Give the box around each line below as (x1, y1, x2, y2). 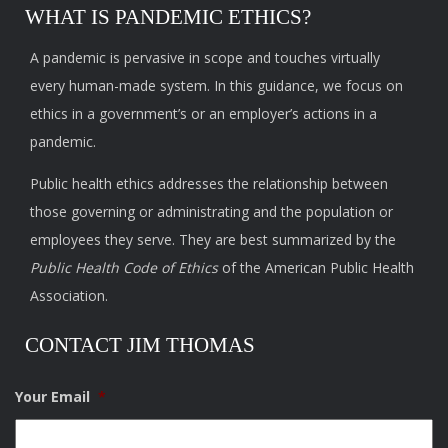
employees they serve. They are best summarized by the (30, 230, 396, 250)
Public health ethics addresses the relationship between (30, 174, 388, 194)
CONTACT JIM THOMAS (25, 333, 255, 358)
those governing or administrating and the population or (30, 202, 393, 222)
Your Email (15, 387, 90, 407)
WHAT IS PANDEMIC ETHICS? (25, 5, 311, 30)
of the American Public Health (218, 258, 414, 278)
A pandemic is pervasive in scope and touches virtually (30, 48, 380, 68)
